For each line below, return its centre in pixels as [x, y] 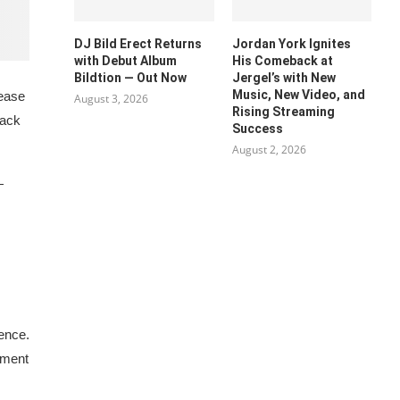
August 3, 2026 [112, 98]
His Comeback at [282, 60]
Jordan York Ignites [291, 43]
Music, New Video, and [298, 94]
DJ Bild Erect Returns [138, 43]
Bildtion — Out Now [131, 77]
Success [257, 128]
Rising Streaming [283, 111]
